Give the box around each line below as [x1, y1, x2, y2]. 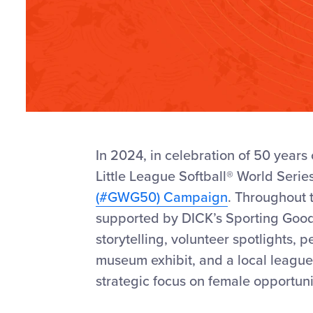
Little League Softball [96, 168, 226, 186]
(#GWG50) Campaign [96, 189, 228, 207]
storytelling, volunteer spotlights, [96, 231, 296, 249]
